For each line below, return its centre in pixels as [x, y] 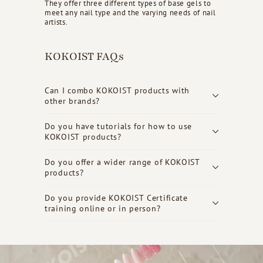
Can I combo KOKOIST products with [117, 90]
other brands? [73, 101]
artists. [56, 22]
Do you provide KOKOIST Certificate [116, 198]
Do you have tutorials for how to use [119, 126]
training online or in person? [103, 208]
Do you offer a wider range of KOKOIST [122, 162]
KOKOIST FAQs [84, 56]
